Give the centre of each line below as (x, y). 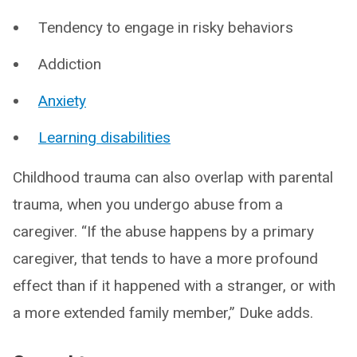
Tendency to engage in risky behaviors (166, 27)
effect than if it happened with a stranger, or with (174, 285)
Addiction (70, 64)
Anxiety (62, 100)
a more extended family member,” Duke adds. (163, 312)
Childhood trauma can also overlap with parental (173, 177)
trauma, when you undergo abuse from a (148, 204)
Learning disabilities (104, 137)
